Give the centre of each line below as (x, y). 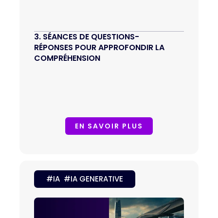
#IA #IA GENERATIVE (85, 179)
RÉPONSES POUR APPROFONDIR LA (99, 48)
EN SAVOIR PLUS (109, 126)
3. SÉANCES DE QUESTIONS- (87, 37)
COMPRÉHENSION (67, 58)
